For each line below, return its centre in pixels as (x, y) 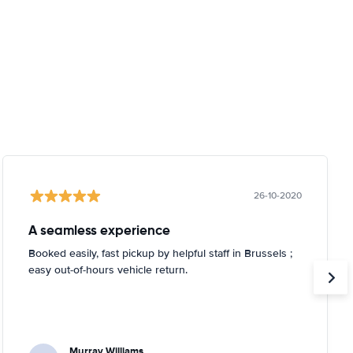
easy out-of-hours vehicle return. (108, 270)
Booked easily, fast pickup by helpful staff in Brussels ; (160, 253)
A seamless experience (99, 230)
